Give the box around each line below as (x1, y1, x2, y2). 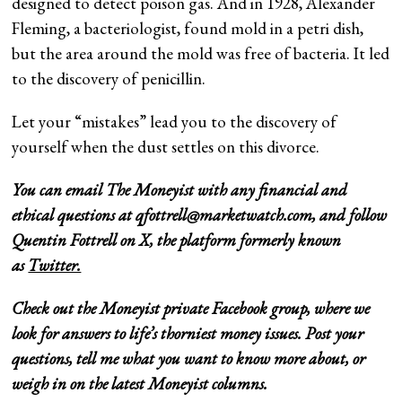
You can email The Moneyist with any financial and (12, 178, 348, 201)
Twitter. (28, 253, 82, 276)
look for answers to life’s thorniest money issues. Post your (12, 321, 364, 345)
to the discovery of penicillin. (12, 66, 206, 90)
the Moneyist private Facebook (77, 296, 268, 319)
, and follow (312, 203, 388, 226)
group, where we (271, 296, 371, 319)
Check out (12, 296, 78, 319)
